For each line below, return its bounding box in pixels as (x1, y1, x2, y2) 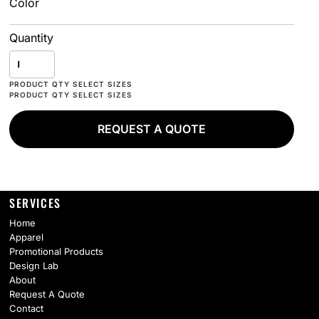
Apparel (9, 231, 43, 244)
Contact (9, 303, 43, 315)
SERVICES (9, 194, 61, 212)
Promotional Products (9, 246, 103, 258)
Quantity (9, 31, 53, 46)
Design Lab (9, 260, 58, 272)
